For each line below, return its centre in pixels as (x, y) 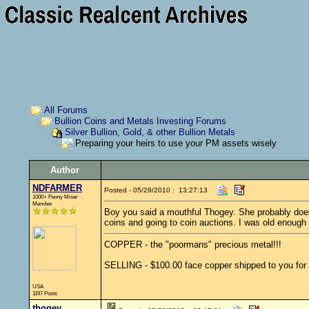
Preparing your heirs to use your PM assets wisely (174, 143)
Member (42, 203)
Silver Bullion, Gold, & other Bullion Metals (150, 132)
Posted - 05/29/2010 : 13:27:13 (156, 190)
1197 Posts (44, 293)
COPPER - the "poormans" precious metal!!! (192, 245)
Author (65, 170)
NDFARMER (57, 188)
